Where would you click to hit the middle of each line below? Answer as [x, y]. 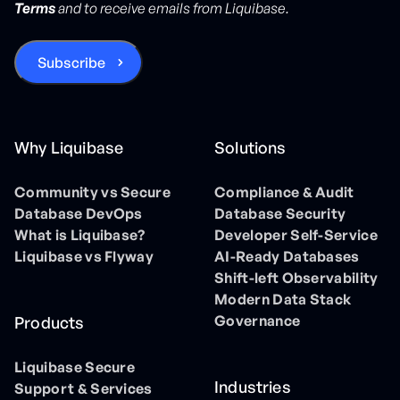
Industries [253, 387]
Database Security [280, 214]
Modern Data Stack [283, 300]
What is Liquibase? [80, 235]
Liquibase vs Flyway [84, 257]
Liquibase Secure [75, 367]
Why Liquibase [69, 148]
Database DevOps [79, 214]
